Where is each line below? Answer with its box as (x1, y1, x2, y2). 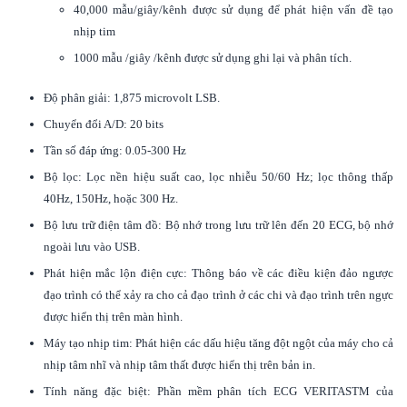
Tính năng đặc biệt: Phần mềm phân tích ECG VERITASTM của (44, 383, 393, 398)
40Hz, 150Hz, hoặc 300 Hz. (44, 191, 178, 205)
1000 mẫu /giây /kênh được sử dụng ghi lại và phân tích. (74, 50, 352, 65)
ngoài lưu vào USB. (44, 239, 140, 253)
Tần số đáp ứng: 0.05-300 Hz (44, 143, 186, 157)
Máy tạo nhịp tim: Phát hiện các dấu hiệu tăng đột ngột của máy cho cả (44, 335, 393, 350)
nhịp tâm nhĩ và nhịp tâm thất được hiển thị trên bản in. (44, 357, 315, 372)
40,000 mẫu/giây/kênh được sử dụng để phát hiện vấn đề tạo (74, 2, 393, 16)
